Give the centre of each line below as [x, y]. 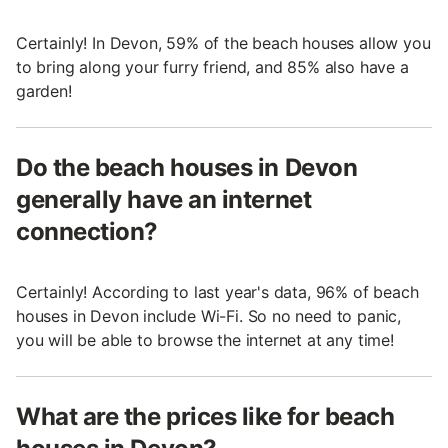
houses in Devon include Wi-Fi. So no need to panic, [209, 316]
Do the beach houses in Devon [187, 168]
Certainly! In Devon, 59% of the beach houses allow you [223, 43]
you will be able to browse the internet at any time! [205, 340]
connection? [87, 232]
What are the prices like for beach [205, 417]
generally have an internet [164, 200]
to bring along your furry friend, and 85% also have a [212, 67]
